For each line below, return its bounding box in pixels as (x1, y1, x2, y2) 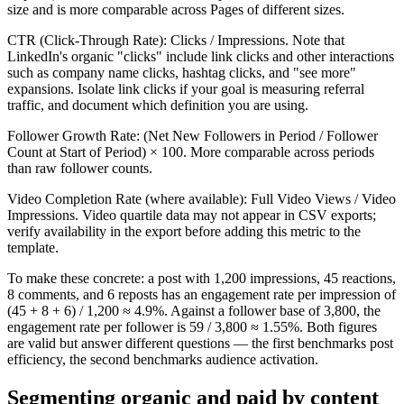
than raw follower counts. (7, 161, 152, 176)
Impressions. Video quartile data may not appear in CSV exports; (7, 207, 376, 223)
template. (7, 240, 59, 255)
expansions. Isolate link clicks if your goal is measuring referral (7, 81, 364, 96)
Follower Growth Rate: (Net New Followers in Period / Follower (7, 128, 378, 143)
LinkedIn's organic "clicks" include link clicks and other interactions (7, 49, 394, 64)
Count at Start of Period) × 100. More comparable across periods (7, 144, 374, 160)
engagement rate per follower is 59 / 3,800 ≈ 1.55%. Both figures (7, 319, 377, 335)
